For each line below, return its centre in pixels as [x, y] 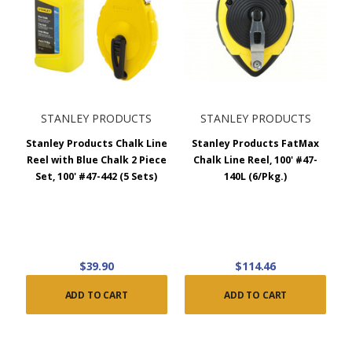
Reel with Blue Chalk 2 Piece [96, 160]
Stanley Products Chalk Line [96, 143]
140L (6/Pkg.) [256, 176]
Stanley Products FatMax [256, 143]
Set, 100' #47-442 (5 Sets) [97, 176]
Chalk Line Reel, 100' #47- [256, 160]
